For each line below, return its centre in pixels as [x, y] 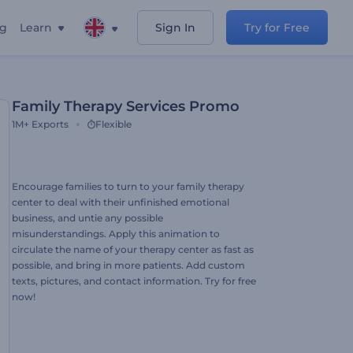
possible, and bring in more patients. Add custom [128, 265]
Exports [50, 124]
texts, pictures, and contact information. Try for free [134, 281]
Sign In [175, 28]
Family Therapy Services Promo [126, 106]
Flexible [113, 124]
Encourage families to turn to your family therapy [128, 186]
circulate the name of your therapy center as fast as [133, 249]
